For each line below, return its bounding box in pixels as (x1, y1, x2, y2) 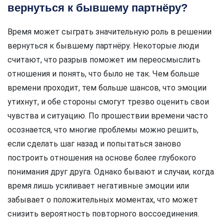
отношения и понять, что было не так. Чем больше (7, 68, 199, 78)
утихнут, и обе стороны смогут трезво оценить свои (7, 96, 209, 106)
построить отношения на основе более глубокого (7, 152, 196, 162)
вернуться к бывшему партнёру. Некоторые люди (7, 40, 199, 50)
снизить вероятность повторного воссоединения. (7, 208, 199, 218)
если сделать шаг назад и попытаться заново (7, 138, 181, 148)
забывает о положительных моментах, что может (7, 194, 198, 204)
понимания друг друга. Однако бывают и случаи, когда (7, 166, 214, 176)
